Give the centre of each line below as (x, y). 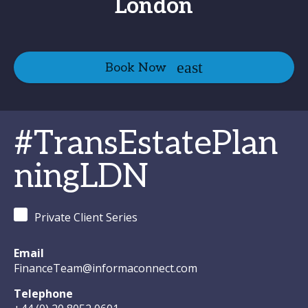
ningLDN (81, 177)
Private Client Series (86, 217)
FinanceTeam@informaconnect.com (106, 268)
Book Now (136, 67)
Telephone (43, 294)
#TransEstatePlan (146, 144)
